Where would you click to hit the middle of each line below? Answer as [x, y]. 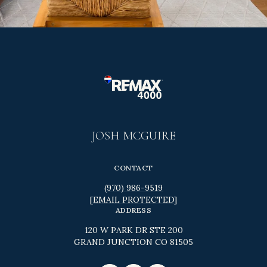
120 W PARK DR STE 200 [133, 230]
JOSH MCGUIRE [133, 136]
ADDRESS [133, 210]
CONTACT [133, 168]
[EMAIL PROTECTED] [133, 200]
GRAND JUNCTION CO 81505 [133, 242]
